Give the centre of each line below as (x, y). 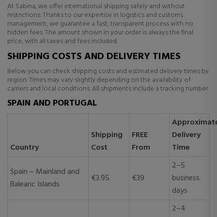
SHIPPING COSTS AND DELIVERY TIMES (94, 57)
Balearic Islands (35, 185)
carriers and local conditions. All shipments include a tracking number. (108, 89)
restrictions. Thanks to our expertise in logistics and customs (95, 15)
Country (24, 148)
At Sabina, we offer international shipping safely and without (96, 7)
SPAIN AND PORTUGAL (52, 103)
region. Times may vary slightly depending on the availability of (99, 80)
